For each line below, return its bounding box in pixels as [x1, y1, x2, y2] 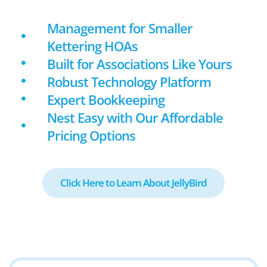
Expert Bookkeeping [46, 91, 164, 108]
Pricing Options [46, 126, 135, 144]
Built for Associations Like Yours [46, 55, 232, 73]
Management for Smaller [46, 19, 193, 37]
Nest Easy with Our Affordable [46, 108, 223, 126]
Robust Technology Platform [46, 73, 211, 91]
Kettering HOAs [46, 37, 138, 55]
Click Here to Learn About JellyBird [60, 176, 207, 190]
